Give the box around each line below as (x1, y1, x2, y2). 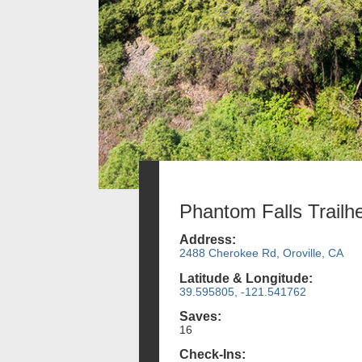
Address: (179, 233, 236, 247)
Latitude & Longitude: (179, 271, 313, 285)
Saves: (179, 309, 221, 323)
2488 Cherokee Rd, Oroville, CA (179, 246, 343, 260)
